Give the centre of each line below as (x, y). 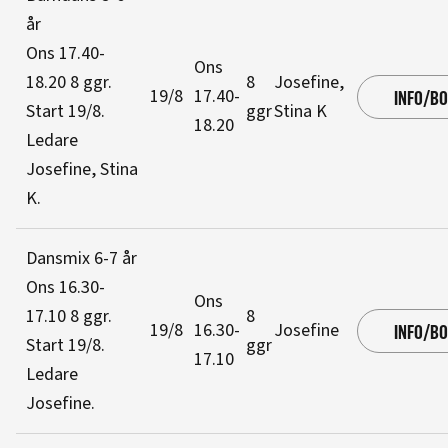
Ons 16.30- (65, 287)
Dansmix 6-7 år (81, 258)
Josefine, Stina (82, 169)
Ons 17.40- (65, 53)
